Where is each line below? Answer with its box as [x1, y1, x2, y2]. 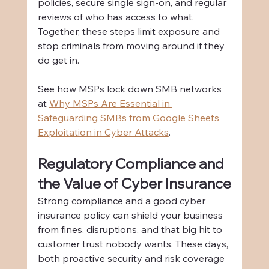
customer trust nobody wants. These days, [37, 238, 231, 250]
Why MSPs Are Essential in [49, 97, 172, 110]
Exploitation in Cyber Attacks [37, 126, 169, 139]
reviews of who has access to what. [37, 11, 196, 23]
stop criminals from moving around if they [37, 40, 227, 52]
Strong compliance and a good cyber [37, 195, 208, 207]
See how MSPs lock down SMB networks [37, 83, 224, 95]
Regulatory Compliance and [37, 154, 227, 173]
